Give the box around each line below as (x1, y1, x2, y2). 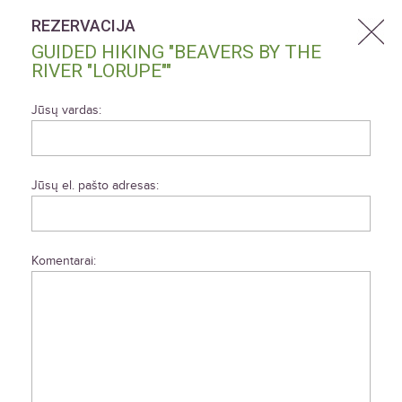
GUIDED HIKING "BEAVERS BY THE (31, 41, 321, 63)
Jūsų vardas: (31, 101, 101, 118)
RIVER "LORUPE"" (31, 60, 171, 82)
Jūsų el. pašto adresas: (31, 177, 159, 193)
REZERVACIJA (31, 16, 135, 35)
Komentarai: (31, 252, 96, 268)
